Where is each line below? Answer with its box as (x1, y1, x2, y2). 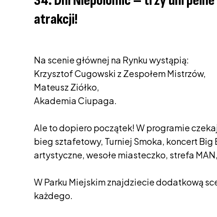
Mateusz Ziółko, (34, 81, 99, 93)
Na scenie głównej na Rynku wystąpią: (34, 54, 189, 65)
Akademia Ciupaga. (34, 95, 117, 106)
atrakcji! (34, 11, 77, 28)
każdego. (34, 190, 73, 201)
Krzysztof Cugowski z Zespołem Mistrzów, (34, 68, 206, 79)
